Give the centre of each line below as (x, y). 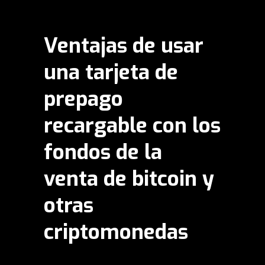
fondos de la (103, 152)
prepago (83, 99)
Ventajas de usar (124, 46)
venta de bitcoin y (129, 179)
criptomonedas (116, 232)
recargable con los (132, 126)
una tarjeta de (111, 72)
